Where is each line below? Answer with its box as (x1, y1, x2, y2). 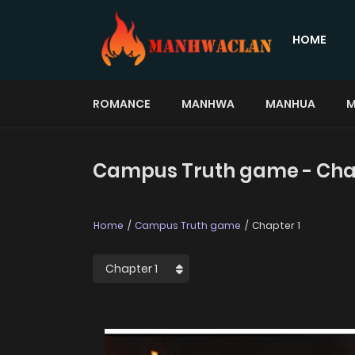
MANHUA (265, 95, 315, 112)
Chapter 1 (250, 219, 300, 232)
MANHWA (181, 95, 235, 112)
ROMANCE (93, 95, 151, 112)
